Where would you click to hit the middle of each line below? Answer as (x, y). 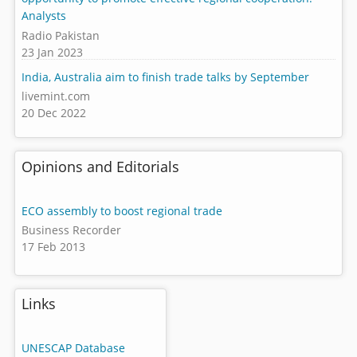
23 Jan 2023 (53, 52)
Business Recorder (72, 230)
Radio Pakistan (61, 35)
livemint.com (56, 96)
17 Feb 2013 (54, 247)
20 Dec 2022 (54, 113)
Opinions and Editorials (101, 166)
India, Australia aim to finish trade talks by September (166, 76)
